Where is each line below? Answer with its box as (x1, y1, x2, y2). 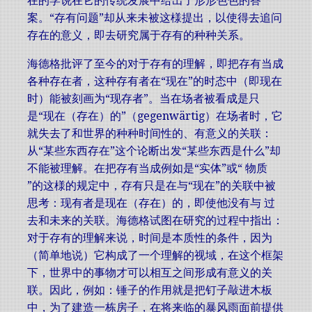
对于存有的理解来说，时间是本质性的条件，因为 (27, 231, 272, 244)
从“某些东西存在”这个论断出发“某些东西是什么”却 (27, 144, 281, 157)
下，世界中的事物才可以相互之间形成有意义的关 (27, 266, 272, 279)
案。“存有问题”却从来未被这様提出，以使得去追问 (27, 11, 282, 24)
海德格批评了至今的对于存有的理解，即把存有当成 (27, 57, 283, 70)
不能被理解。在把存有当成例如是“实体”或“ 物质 (27, 162, 267, 175)
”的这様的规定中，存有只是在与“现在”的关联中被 (27, 179, 276, 192)
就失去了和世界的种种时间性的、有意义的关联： (27, 127, 272, 140)
